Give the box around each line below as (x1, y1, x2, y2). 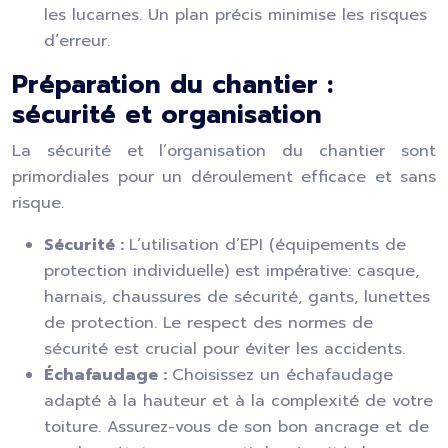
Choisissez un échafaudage (172, 363, 393, 387)
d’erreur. (44, 29, 110, 53)
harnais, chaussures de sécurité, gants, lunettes (44, 285, 430, 309)
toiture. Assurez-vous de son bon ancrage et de (44, 415, 429, 439)
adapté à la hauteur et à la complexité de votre (44, 389, 433, 413)
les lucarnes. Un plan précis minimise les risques (44, 3, 427, 27)
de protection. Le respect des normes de (44, 311, 373, 335)
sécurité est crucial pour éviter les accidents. (44, 337, 405, 361)
